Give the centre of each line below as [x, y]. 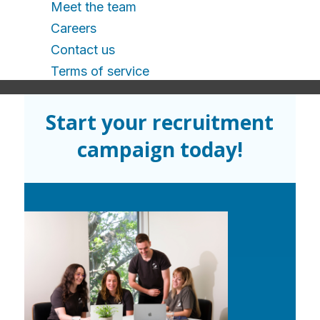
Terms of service [100, 71]
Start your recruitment [160, 122]
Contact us [83, 50]
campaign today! [160, 149]
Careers [74, 28]
